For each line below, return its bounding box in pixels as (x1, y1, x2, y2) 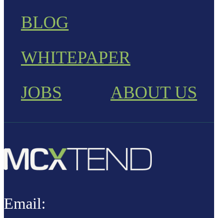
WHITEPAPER (21, 48, 130, 68)
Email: (4, 195, 46, 213)
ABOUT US (110, 83, 197, 103)
